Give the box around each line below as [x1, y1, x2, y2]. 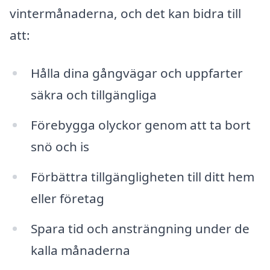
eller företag [30, 189, 104, 207]
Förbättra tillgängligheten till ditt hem [30, 168, 254, 185]
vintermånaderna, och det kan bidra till [10, 4, 241, 22]
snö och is [30, 138, 89, 155]
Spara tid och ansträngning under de [30, 219, 250, 237]
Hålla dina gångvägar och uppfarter [30, 64, 243, 82]
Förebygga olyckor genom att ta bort [30, 116, 251, 134]
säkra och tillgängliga [30, 86, 157, 104]
